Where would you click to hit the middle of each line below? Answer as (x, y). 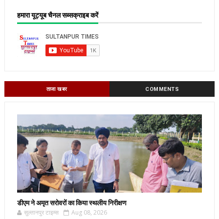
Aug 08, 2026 (89, 212)
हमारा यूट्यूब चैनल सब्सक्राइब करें (57, 15)
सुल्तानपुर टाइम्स (41, 212)
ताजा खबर (57, 89)
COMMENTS (162, 89)
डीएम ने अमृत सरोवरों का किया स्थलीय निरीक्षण (72, 203)
